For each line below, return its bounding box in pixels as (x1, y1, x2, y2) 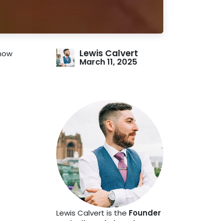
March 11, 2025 (79, 56, 137, 68)
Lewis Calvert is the (56, 207, 129, 218)
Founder (128, 207, 161, 218)
